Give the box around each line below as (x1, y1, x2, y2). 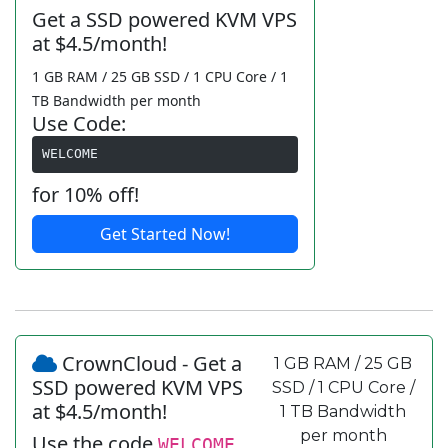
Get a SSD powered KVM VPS (32, 5, 297, 33)
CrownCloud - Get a (57, 349, 242, 377)
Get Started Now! (100, 222, 230, 245)
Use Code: (32, 109, 126, 137)
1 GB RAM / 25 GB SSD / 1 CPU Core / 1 (32, 66, 288, 86)
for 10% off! (32, 180, 139, 208)
